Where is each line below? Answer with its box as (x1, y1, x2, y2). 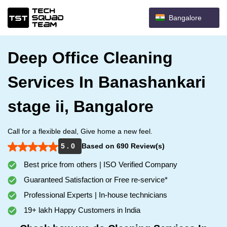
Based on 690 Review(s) (82, 142, 165, 150)
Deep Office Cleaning (8, 49, 173, 67)
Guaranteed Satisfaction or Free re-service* (22, 175, 168, 184)
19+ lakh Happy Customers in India (22, 206, 140, 214)
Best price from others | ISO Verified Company (22, 160, 177, 169)
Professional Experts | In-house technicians (22, 191, 167, 199)
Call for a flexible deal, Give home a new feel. (8, 127, 153, 135)
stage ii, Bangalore (8, 97, 154, 116)
